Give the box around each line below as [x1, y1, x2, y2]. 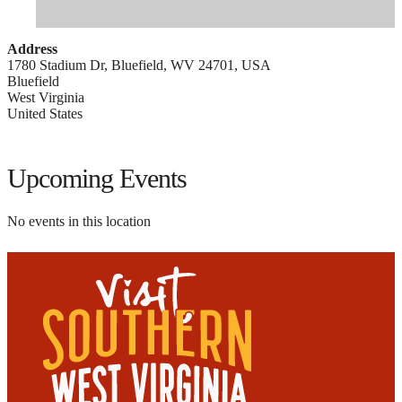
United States [7, 106, 83, 122]
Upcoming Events [7, 163, 187, 194]
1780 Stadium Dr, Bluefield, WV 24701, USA [7, 57, 271, 74]
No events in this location [7, 214, 151, 230]
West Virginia [7, 90, 84, 106]
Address [7, 41, 57, 57]
